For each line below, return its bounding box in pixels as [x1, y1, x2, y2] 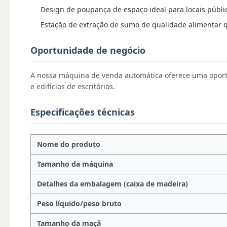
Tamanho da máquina [37, 159, 113, 169]
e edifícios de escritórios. [30, 82, 115, 92]
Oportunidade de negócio [30, 44, 145, 57]
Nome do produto [37, 139, 100, 149]
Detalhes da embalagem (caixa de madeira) [37, 179, 188, 189]
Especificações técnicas [30, 106, 135, 119]
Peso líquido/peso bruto [37, 199, 122, 209]
